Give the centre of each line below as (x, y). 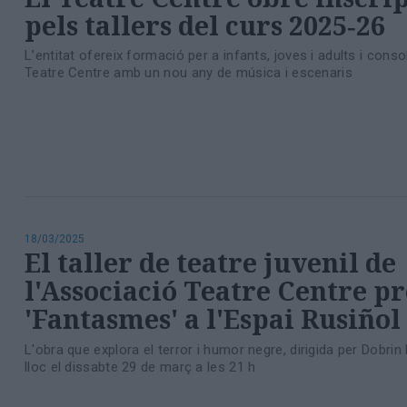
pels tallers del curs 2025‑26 (205, 25)
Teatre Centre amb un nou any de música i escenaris (189, 73)
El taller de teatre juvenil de (210, 263)
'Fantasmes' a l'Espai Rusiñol (213, 319)
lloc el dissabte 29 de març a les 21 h (140, 367)
